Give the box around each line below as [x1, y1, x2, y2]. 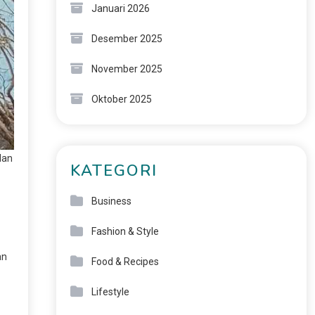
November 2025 [91, 63, 162, 75]
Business [91, 195, 131, 207]
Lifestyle [91, 286, 129, 297]
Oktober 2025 [91, 94, 152, 105]
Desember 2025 [91, 33, 162, 44]
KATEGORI [70, 160, 157, 181]
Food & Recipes [91, 256, 159, 267]
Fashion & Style [91, 226, 159, 237]
